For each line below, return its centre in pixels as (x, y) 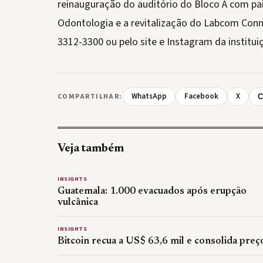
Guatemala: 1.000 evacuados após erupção (152, 191)
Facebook (201, 96)
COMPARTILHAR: (90, 97)
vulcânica (78, 203)
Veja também (91, 149)
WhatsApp (149, 96)
